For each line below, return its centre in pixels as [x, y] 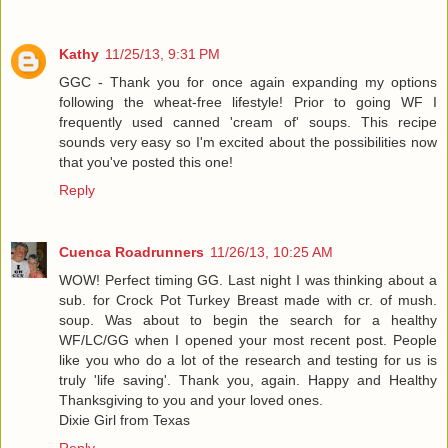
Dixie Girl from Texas [124, 420]
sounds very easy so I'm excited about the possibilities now [248, 142]
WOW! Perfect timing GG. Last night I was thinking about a [248, 280]
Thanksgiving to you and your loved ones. [191, 400]
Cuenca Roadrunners [131, 252]
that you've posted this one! [146, 162]
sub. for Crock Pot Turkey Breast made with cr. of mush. [248, 300]
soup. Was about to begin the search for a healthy [248, 320]
